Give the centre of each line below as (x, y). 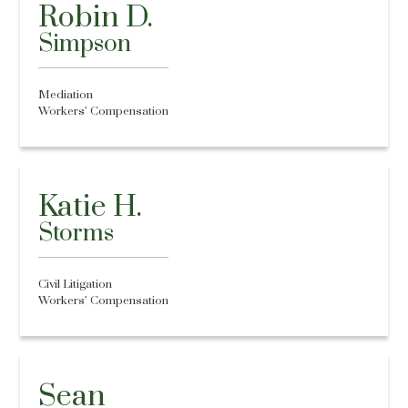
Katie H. (91, 207)
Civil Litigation (76, 284)
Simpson (85, 44)
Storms (76, 234)
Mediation (66, 95)
